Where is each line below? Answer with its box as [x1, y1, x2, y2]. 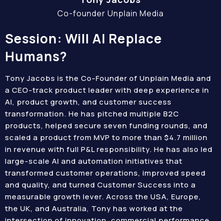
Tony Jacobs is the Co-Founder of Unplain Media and [5, 73, 211, 83]
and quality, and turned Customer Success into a [5, 180, 196, 190]
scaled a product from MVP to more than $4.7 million [5, 132, 208, 143]
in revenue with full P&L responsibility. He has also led [5, 144, 213, 154]
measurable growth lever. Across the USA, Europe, [5, 191, 201, 202]
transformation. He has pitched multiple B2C [5, 109, 179, 119]
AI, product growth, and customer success [5, 97, 172, 107]
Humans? [5, 47, 67, 65]
